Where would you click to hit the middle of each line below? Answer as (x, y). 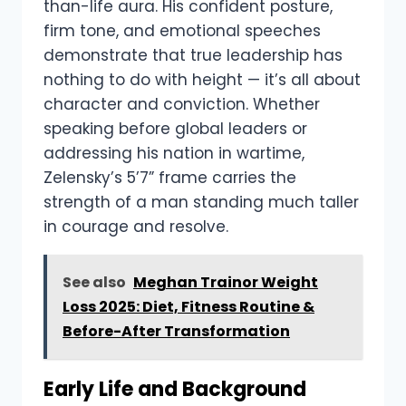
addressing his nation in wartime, (174, 154)
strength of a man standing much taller (201, 203)
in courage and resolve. (136, 227)
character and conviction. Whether (182, 105)
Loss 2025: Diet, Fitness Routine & (188, 307)
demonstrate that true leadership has (193, 56)
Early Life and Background (175, 390)
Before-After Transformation (176, 332)
